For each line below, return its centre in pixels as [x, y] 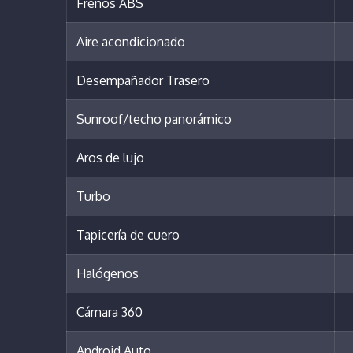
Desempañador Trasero [143, 81]
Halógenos [108, 274]
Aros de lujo [110, 158]
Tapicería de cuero [128, 235]
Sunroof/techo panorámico [154, 119]
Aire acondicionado [131, 42]
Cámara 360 [110, 312]
